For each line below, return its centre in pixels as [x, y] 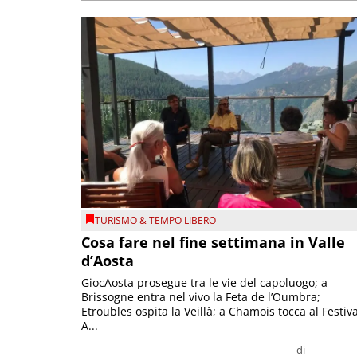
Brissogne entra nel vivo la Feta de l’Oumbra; [201, 297]
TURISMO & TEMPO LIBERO [155, 221]
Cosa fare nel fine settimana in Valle [213, 243]
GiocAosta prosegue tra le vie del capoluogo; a [204, 283]
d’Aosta [108, 261]
